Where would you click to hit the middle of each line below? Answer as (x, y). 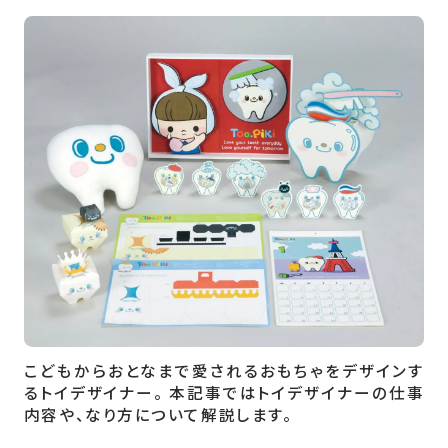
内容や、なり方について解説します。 (158, 413)
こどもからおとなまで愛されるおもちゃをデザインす (224, 369)
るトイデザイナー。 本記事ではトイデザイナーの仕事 (224, 391)
